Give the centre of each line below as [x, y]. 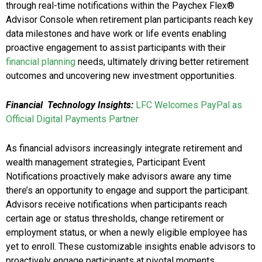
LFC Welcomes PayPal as [189, 105]
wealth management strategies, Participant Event [106, 163]
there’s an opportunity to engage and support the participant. [127, 191]
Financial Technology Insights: [70, 105]
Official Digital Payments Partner [72, 119]
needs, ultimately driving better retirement [162, 62]
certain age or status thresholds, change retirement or [115, 219]
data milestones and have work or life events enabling [116, 34]
